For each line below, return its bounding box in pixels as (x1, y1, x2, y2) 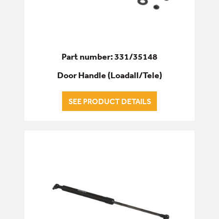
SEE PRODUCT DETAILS (68, 96, 151, 106)
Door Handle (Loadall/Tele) (57, 69, 162, 81)
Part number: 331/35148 (62, 51, 157, 63)
